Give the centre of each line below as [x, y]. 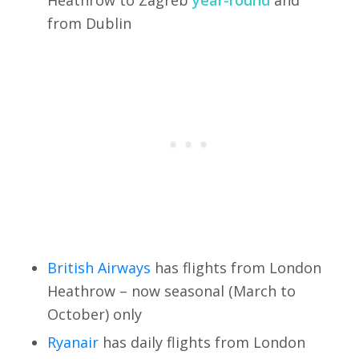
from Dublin [89, 23]
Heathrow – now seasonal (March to [171, 290]
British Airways [99, 267]
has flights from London [236, 267]
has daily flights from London [202, 342]
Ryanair [73, 342]
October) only [94, 314]
